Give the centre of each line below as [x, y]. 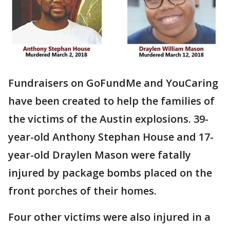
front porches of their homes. [84, 191]
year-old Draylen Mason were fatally [100, 155]
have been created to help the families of [111, 101]
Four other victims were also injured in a [109, 217]
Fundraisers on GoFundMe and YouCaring [113, 83]
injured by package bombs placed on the [110, 173]
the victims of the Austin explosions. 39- [108, 119]
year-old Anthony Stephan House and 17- [111, 137]
